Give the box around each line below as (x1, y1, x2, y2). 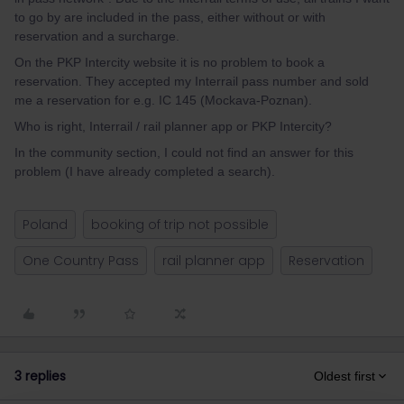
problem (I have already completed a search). (14, 164, 275, 179)
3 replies (14, 367, 66, 385)
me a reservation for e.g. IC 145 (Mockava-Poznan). (14, 93, 312, 107)
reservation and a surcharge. (14, 29, 179, 43)
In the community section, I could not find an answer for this (14, 145, 353, 160)
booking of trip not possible (91, 216, 269, 234)
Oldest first (314, 369, 375, 383)
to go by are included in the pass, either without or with (14, 10, 326, 24)
